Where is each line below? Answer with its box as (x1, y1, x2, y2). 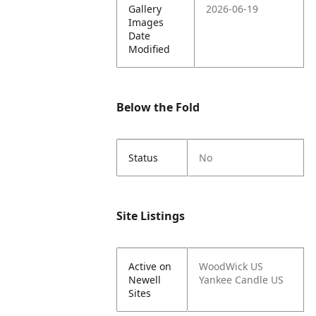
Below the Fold (116, 99, 200, 115)
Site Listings (116, 208, 186, 224)
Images (128, 16, 164, 29)
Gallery (128, 2, 162, 16)
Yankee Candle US (199, 273, 284, 286)
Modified (128, 42, 171, 56)
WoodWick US (199, 260, 264, 273)
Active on (128, 260, 172, 273)
